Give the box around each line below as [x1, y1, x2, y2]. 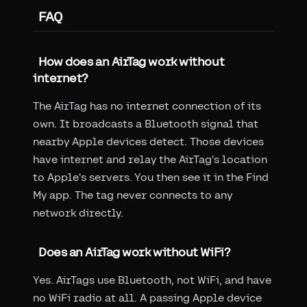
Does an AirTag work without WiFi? [38, 245, 230, 260]
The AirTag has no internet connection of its [33, 99, 261, 113]
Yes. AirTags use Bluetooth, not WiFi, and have [33, 273, 271, 287]
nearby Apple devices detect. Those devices [33, 135, 264, 149]
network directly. [33, 206, 123, 220]
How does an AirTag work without [38, 54, 225, 69]
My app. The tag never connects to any [33, 188, 232, 202]
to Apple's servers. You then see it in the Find [33, 171, 269, 184]
